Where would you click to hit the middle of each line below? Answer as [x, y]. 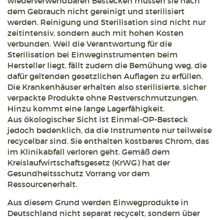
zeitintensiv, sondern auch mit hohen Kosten [96, 33]
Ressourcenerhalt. [42, 184]
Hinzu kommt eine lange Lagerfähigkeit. [86, 109]
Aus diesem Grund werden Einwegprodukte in [98, 202]
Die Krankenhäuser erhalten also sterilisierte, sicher [107, 87]
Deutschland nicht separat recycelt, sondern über [104, 213]
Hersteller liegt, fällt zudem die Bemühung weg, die [107, 65]
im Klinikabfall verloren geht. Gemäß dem [89, 152]
